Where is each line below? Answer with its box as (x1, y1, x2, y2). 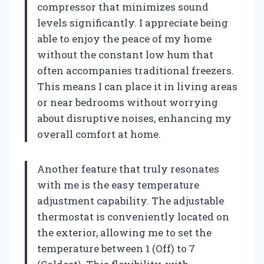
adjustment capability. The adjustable (37, 193, 224, 207)
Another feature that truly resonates (37, 161, 219, 176)
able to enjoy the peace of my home (37, 31, 212, 45)
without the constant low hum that (37, 47, 213, 61)
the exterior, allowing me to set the (37, 225, 212, 239)
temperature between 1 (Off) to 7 (37, 241, 195, 255)
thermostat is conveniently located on (37, 209, 229, 223)
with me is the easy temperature (37, 177, 199, 192)
